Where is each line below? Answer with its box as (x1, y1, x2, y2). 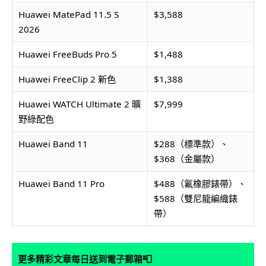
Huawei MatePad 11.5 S (18, 8, 119, 20)
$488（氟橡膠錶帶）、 (153, 177, 246, 189)
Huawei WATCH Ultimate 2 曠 (18, 97, 141, 110)
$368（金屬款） (153, 152, 220, 164)
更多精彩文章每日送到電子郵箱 (18, 252, 142, 265)
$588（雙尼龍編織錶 (153, 192, 237, 204)
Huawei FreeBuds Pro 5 (18, 47, 117, 60)
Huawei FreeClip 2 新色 (18, 72, 116, 85)
